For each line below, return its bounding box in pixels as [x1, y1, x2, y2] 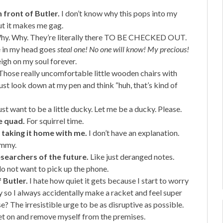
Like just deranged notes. [90, 151, 174, 161]
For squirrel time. [25, 115, 84, 125]
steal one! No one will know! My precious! [57, 44, 189, 54]
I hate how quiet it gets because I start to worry [28, 175, 189, 185]
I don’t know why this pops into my [60, 8, 177, 18]
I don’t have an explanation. [87, 127, 179, 137]
